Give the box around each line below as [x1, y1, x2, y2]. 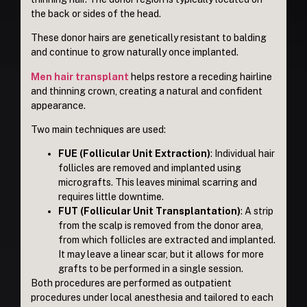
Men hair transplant [31, 71, 129, 82]
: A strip [241, 206, 273, 217]
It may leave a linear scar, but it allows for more [58, 249, 264, 260]
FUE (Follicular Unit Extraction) [58, 148, 210, 160]
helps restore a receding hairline [129, 71, 272, 82]
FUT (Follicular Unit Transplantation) [58, 206, 241, 217]
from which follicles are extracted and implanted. [58, 234, 275, 246]
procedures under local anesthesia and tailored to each [31, 292, 273, 304]
